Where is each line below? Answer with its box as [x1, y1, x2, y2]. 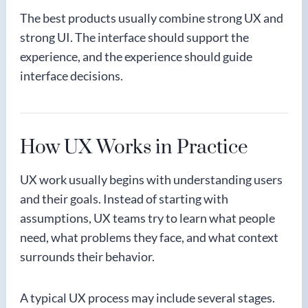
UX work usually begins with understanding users [20, 172, 283, 187]
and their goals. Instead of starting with [20, 191, 228, 206]
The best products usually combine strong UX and [20, 10, 283, 25]
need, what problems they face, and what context [20, 230, 278, 245]
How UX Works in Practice [20, 135, 248, 159]
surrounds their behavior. [20, 249, 155, 264]
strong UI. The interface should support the [20, 30, 249, 45]
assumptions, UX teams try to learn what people [20, 210, 275, 225]
